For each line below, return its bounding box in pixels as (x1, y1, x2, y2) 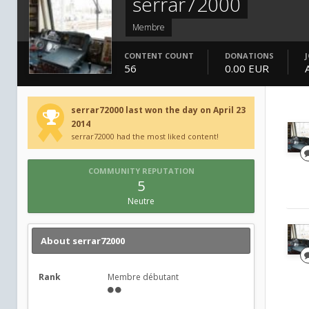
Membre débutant (108, 271, 179, 283)
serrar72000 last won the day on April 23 (70, 104, 246, 116)
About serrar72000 (41, 235, 125, 247)
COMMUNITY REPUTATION (88, 166, 195, 176)
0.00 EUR (225, 61, 272, 75)
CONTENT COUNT (124, 50, 194, 61)
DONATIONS (225, 50, 274, 61)
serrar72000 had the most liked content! (70, 131, 219, 141)
